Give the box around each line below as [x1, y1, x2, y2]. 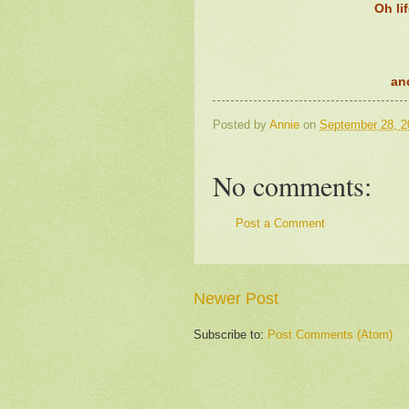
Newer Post [194, 288, 278, 308]
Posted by [213, 117, 269, 131]
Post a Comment [236, 216, 325, 231]
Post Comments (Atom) [267, 327, 393, 341]
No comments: [213, 167, 372, 204]
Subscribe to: [194, 327, 267, 341]
